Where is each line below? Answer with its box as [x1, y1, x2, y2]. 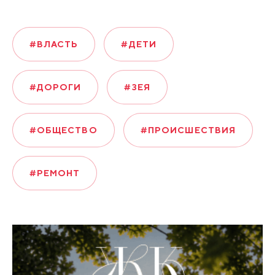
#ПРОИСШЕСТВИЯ [140, 125, 236, 136]
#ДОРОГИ [29, 82, 82, 93]
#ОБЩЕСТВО [29, 125, 98, 136]
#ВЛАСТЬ [29, 39, 79, 50]
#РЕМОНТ [29, 168, 80, 179]
